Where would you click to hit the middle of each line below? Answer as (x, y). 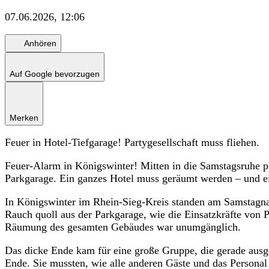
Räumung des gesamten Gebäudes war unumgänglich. (123, 227)
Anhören (40, 43)
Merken (24, 118)
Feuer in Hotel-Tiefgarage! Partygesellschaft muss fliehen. (132, 143)
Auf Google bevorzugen (55, 74)
